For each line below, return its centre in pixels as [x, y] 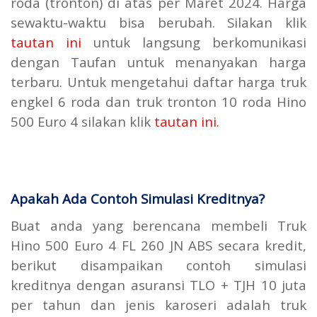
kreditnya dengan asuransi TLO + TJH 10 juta [158, 285]
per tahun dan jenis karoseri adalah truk [158, 305]
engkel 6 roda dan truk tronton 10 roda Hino [158, 102]
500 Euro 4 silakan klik [81, 122]
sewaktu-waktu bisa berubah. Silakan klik [158, 23]
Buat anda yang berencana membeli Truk [158, 226]
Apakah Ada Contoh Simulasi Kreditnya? [138, 199]
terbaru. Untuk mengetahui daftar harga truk [158, 82]
